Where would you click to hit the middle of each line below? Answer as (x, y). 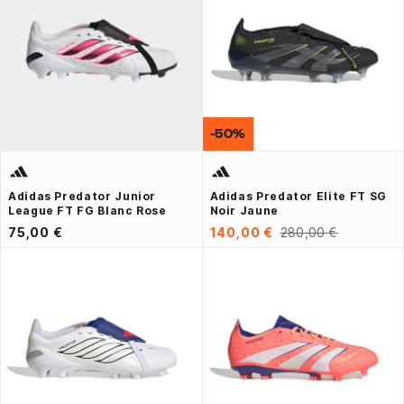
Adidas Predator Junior (83, 196)
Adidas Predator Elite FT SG (298, 196)
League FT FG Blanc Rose (87, 210)
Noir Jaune (244, 210)
